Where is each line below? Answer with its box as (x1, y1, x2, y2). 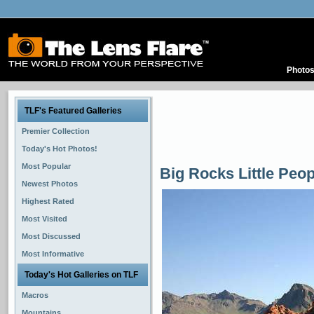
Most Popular (22, 162, 71, 170)
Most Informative (22, 250, 84, 258)
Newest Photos (22, 179, 78, 188)
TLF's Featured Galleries (25, 106, 122, 116)
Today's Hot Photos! (22, 144, 97, 153)
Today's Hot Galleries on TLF (25, 270, 138, 280)
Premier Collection (22, 127, 90, 135)
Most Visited (22, 214, 67, 223)
